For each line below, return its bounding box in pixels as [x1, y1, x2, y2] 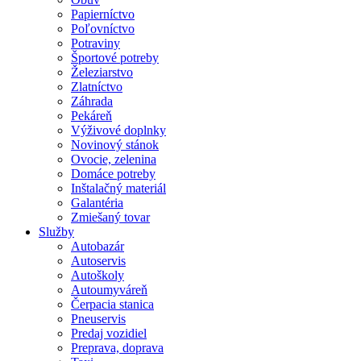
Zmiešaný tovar [71, 210, 150, 225]
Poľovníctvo [71, 22, 135, 36]
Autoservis [71, 254, 126, 268]
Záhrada [71, 94, 113, 109]
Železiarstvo [71, 65, 133, 80]
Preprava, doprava [71, 341, 164, 355]
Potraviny [71, 36, 120, 51]
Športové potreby [71, 51, 159, 65]
